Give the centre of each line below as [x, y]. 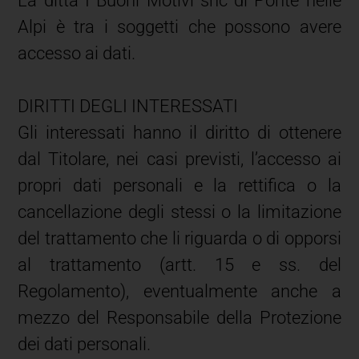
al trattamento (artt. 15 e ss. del [179, 264]
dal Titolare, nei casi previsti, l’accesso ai [179, 159]
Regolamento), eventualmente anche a [179, 291]
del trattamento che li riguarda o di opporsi [179, 238]
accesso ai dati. [77, 53]
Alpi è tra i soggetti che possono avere [179, 26]
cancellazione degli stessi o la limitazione [179, 212]
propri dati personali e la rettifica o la [179, 185]
